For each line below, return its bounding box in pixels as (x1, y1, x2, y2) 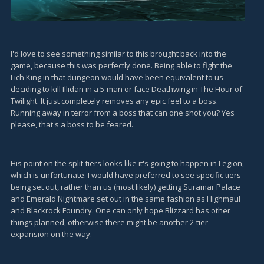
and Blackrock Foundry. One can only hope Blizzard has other (11, 205, 230, 216)
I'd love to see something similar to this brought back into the (11, 48, 226, 60)
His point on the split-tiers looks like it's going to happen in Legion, (11, 158, 244, 169)
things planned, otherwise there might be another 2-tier (11, 217, 208, 228)
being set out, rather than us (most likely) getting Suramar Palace (11, 181, 240, 193)
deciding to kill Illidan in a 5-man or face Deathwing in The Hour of (11, 84, 242, 95)
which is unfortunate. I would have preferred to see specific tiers (11, 170, 241, 181)
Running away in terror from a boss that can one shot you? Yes (11, 107, 235, 118)
